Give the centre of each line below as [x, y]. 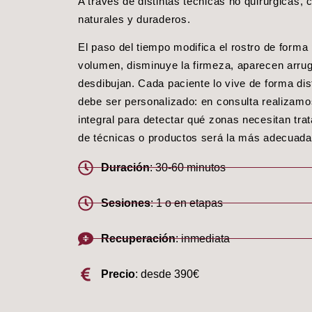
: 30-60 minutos [187, 167]
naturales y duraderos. [134, 19]
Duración [125, 167]
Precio [118, 274]
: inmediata [202, 238]
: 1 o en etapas [186, 203]
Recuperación [138, 238]
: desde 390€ [167, 274]
